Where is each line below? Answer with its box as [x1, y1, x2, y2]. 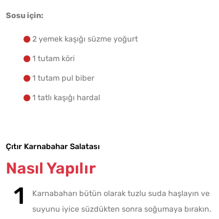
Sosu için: [6, 11, 44, 21]
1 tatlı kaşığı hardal [32, 93, 100, 103]
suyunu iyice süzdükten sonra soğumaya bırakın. [32, 204, 211, 214]
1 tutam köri [32, 54, 75, 64]
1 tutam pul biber [32, 73, 94, 83]
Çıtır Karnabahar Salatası [6, 142, 100, 152]
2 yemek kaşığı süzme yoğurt [32, 34, 138, 44]
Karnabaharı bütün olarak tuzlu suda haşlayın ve [32, 189, 210, 198]
